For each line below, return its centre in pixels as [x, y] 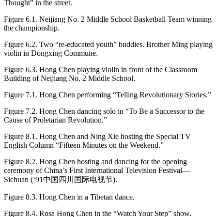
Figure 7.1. [21, 94]
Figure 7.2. [21, 111]
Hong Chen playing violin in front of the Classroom [117, 69]
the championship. [32, 28]
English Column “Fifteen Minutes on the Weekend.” [84, 145]
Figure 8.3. [21, 197]
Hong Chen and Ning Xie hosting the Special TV [114, 136]
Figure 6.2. [21, 44]
